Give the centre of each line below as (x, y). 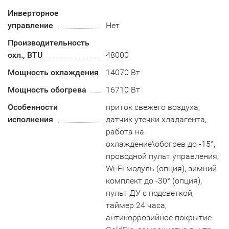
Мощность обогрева (47, 90)
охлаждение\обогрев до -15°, (161, 144)
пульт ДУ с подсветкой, (150, 193)
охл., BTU (25, 55)
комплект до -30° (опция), (154, 181)
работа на (125, 132)
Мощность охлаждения (53, 72)
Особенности (33, 107)
